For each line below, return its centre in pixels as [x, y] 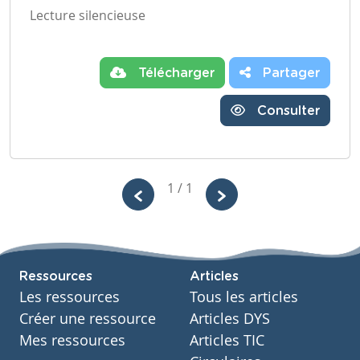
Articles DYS [230, 319]
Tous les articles [244, 297]
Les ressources [70, 297]
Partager [289, 73]
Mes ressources [72, 340]
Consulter [286, 110]
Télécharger [174, 73]
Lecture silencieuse [88, 15]
